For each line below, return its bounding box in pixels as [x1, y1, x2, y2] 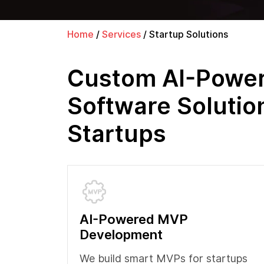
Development [80, 227, 163, 242]
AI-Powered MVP [80, 212, 188, 227]
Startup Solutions [149, 29, 228, 40]
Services [102, 29, 141, 40]
